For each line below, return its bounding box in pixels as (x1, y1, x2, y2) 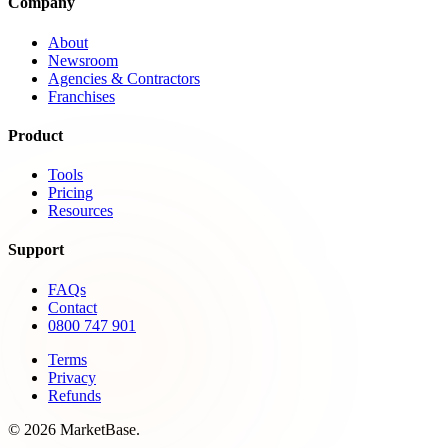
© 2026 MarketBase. (8, 420, 140, 438)
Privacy (48, 368, 96, 386)
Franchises (48, 87, 115, 105)
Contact (48, 298, 97, 316)
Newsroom (48, 51, 118, 69)
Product (8, 126, 63, 144)
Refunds (48, 386, 101, 404)
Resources (48, 202, 113, 220)
